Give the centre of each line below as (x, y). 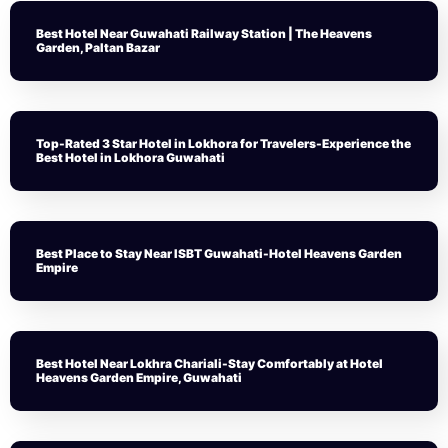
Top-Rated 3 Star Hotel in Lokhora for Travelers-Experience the (223, 143)
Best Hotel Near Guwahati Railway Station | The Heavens (204, 33)
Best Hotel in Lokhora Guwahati (130, 157)
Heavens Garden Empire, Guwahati (139, 377)
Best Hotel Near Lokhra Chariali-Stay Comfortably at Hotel (209, 363)
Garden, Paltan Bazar (98, 47)
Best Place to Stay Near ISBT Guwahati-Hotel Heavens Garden (219, 253)
